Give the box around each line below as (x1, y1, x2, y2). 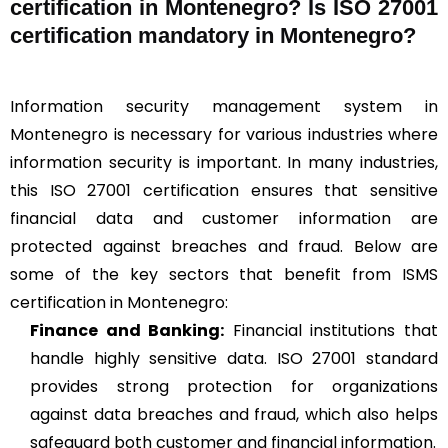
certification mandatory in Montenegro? (10, 22, 416, 48)
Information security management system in (10, 94, 438, 118)
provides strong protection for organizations (30, 374, 438, 398)
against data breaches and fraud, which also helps (30, 402, 438, 426)
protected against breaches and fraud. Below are (10, 234, 438, 258)
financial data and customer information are (10, 206, 438, 230)
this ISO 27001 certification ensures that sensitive (10, 178, 438, 202)
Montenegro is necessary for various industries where (10, 122, 438, 146)
